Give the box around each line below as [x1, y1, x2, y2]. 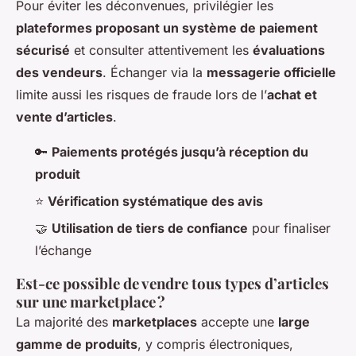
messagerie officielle [207, 64, 336, 80]
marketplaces [112, 314, 197, 331]
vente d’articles [16, 108, 113, 125]
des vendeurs [16, 64, 103, 80]
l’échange [35, 242, 91, 259]
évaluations [253, 41, 325, 58]
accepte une [197, 314, 278, 331]
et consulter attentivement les [70, 41, 253, 58]
